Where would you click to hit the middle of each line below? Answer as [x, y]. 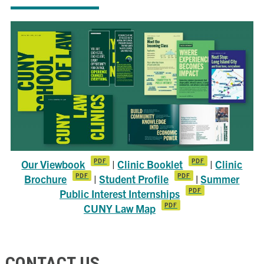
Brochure [46, 179]
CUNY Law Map [119, 209]
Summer [220, 179]
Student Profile [134, 179]
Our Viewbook [53, 164]
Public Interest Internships [119, 194]
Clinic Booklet [150, 164]
